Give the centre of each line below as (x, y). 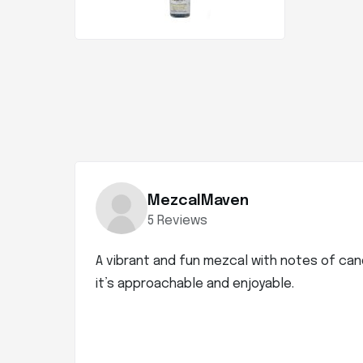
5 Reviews (177, 220)
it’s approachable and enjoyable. (195, 284)
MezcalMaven (198, 201)
